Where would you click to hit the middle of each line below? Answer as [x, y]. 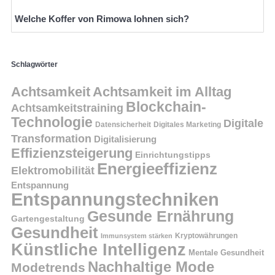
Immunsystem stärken [137, 235]
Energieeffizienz [157, 168]
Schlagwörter [34, 65]
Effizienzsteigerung [72, 153]
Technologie [52, 122]
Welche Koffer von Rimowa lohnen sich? [102, 19]
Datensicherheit [123, 124]
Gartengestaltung [48, 219]
